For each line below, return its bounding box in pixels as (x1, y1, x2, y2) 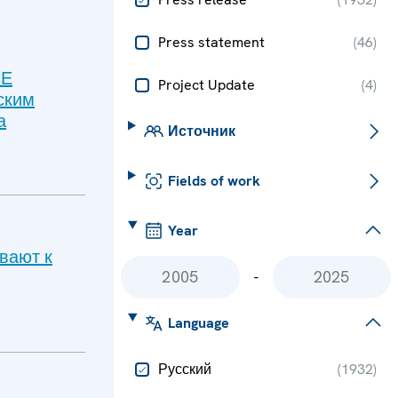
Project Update (158, 76, 255, 94)
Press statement (158, 33, 265, 52)
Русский (158, 360, 211, 378)
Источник (167, 122, 235, 140)
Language (167, 314, 229, 332)
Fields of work (167, 171, 260, 190)
